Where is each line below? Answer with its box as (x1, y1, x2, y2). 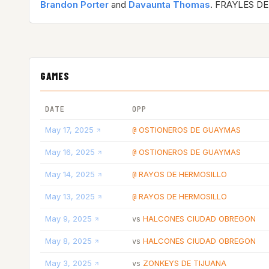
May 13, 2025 (45, 192, 95, 201)
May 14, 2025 (45, 169, 95, 179)
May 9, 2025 (45, 214, 92, 223)
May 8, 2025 (45, 236, 92, 246)
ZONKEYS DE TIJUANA (143, 258, 226, 268)
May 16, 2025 (45, 147, 95, 157)
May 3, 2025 (45, 258, 92, 268)
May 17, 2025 (45, 125, 94, 134)
